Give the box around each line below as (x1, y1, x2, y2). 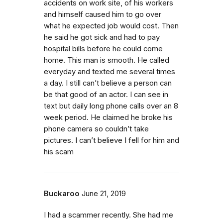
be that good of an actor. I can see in (44, 90, 168, 99)
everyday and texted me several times (44, 67, 175, 76)
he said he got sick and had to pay (44, 33, 160, 42)
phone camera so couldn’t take (44, 124, 149, 133)
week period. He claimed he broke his (44, 113, 173, 122)
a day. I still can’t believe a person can (44, 79, 172, 88)
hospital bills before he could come (44, 44, 163, 53)
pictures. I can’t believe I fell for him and (44, 136, 179, 145)
